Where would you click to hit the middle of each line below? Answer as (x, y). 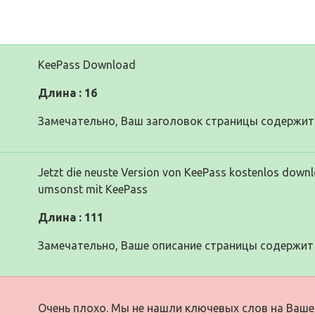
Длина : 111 (71, 217)
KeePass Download (87, 64)
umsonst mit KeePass (93, 189)
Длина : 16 (67, 92)
